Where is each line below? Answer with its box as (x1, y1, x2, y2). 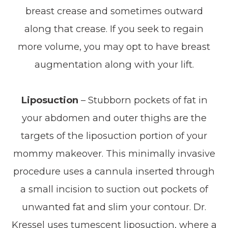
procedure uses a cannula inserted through (13, 165, 215, 177)
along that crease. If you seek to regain (24, 23, 204, 35)
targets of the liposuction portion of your (21, 130, 207, 141)
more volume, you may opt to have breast (18, 41, 210, 52)
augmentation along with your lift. (34, 59, 194, 70)
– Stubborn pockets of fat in (78, 94, 208, 106)
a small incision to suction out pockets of (20, 183, 208, 195)
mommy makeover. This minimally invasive (13, 148, 215, 159)
